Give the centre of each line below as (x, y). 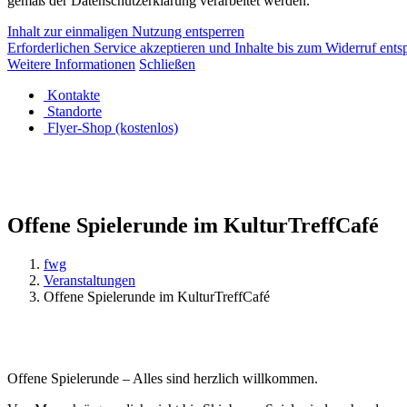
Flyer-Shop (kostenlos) (113, 127)
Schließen (167, 64)
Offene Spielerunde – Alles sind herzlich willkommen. (163, 378)
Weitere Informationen (71, 64)
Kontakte (74, 94)
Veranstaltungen (89, 280)
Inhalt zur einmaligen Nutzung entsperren (126, 31)
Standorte (74, 111)
